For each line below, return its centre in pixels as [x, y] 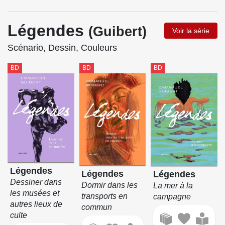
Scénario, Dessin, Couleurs [62, 48]
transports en [105, 196]
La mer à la [173, 186]
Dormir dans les [110, 185]
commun [97, 207]
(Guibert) [118, 32]
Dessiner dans [36, 182]
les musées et [34, 193]
